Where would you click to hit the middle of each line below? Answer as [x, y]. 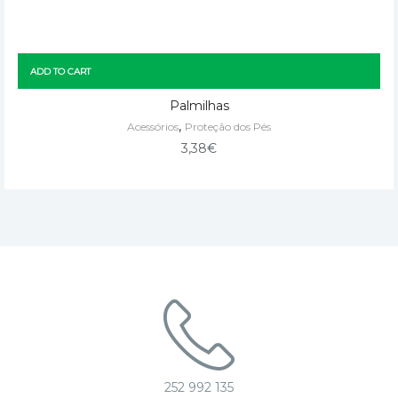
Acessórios [153, 126]
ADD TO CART [60, 71]
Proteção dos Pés [228, 126]
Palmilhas [199, 105]
